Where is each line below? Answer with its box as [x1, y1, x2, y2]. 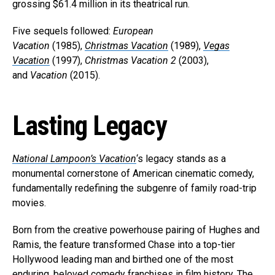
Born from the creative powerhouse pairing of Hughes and [12, 224, 260, 236]
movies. [12, 197, 46, 209]
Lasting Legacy [12, 110, 167, 142]
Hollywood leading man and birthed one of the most [12, 254, 233, 266]
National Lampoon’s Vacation [12, 153, 136, 165]
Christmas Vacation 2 [85, 55, 176, 67]
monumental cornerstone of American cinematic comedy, [12, 168, 254, 180]
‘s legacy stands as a [136, 153, 226, 165]
